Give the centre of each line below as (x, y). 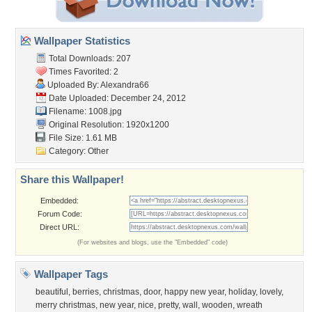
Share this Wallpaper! (72, 179)
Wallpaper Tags (70, 274)
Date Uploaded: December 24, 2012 (116, 98)
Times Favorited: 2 (83, 72)
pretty (168, 305)
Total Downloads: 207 (89, 58)
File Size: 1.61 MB (82, 138)
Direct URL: (60, 227)
